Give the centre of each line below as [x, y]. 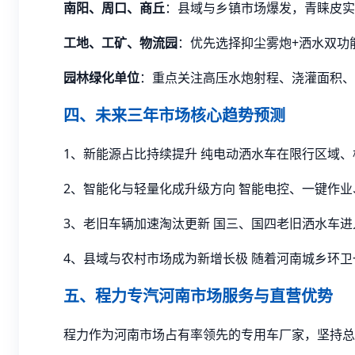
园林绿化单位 [101, 78]
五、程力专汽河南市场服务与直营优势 [198, 296]
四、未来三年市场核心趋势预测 [174, 115]
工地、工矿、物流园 [120, 43]
